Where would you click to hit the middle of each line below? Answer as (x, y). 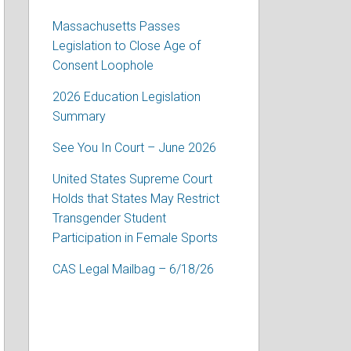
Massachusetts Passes (116, 26)
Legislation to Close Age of (126, 46)
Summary (79, 116)
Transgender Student (109, 218)
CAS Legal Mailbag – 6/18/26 (133, 269)
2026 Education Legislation (126, 97)
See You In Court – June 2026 (134, 148)
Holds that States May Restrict (136, 199)
